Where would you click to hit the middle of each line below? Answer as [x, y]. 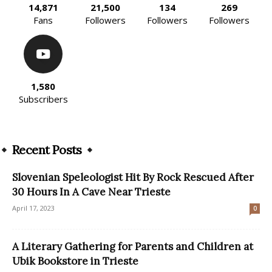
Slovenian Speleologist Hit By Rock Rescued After [133, 177]
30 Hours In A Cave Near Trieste [91, 192]
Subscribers [43, 99]
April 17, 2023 [33, 208]
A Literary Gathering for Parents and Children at [133, 246]
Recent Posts [47, 149]
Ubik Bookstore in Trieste [75, 261]
